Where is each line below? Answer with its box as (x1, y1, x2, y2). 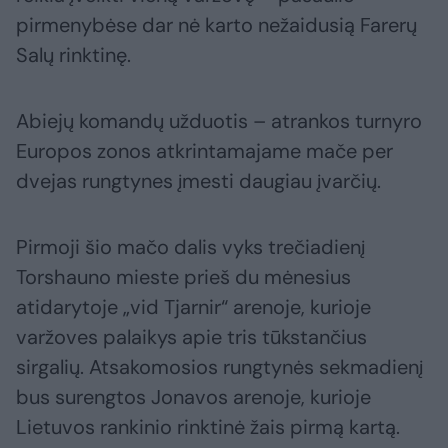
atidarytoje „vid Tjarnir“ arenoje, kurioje (16, 294, 371, 321)
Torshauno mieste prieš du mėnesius (16, 264, 351, 291)
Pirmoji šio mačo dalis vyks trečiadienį (16, 234, 365, 261)
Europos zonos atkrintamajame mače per (16, 138, 393, 165)
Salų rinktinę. (16, 42, 131, 69)
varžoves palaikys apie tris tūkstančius (16, 324, 367, 351)
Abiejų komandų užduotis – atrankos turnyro (16, 108, 422, 135)
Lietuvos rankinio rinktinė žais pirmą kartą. (16, 414, 400, 441)
